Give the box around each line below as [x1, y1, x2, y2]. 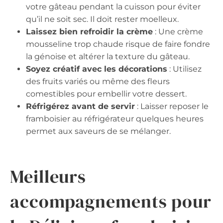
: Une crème [153, 27, 203, 37]
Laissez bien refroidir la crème [26, 27, 153, 37]
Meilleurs [10, 164, 87, 189]
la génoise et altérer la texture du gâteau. [26, 52, 190, 62]
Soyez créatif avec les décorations [26, 64, 167, 74]
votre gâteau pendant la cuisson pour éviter [26, 2, 201, 12]
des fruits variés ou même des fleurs [26, 77, 170, 87]
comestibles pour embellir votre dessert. [26, 89, 187, 99]
